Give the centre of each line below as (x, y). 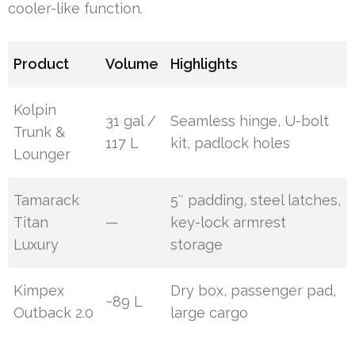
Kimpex (39, 291)
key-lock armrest (229, 223)
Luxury (36, 245)
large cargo (210, 313)
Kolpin (35, 110)
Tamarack (47, 200)
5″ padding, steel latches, (256, 200)
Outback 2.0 (54, 313)
